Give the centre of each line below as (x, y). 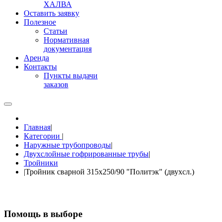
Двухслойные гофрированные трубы (86, 154)
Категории (43, 136)
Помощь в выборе (43, 214)
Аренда (36, 58)
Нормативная (66, 40)
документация (68, 49)
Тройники (41, 163)
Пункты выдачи (71, 76)
